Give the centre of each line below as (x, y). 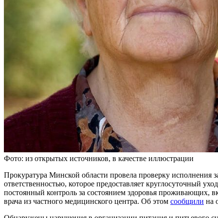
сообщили (187, 201)
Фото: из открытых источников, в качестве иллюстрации (99, 158)
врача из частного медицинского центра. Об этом (87, 201)
